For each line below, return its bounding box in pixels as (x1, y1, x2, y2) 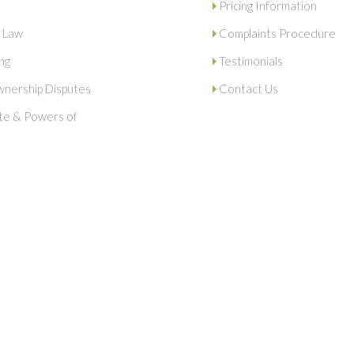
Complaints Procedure (217, 26, 336, 40)
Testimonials (217, 54, 283, 68)
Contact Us (217, 81, 278, 96)
